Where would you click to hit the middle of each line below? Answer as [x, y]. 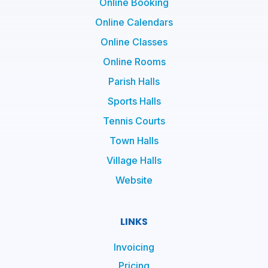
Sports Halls [134, 101]
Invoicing [134, 247]
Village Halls [134, 160]
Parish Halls [134, 81]
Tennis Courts [134, 121]
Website [134, 180]
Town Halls [134, 140]
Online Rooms [134, 61]
